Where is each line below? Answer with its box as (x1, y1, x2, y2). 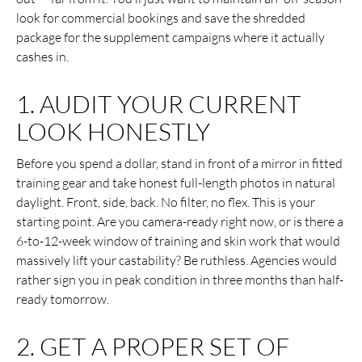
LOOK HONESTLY (16, 116, 210, 146)
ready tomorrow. (16, 290, 109, 307)
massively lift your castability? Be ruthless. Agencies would (16, 251, 337, 268)
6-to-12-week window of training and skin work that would (16, 232, 340, 249)
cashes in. (16, 48, 69, 65)
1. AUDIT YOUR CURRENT (16, 88, 301, 119)
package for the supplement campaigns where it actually (16, 28, 325, 45)
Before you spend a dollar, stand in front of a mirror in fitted (16, 154, 343, 171)
